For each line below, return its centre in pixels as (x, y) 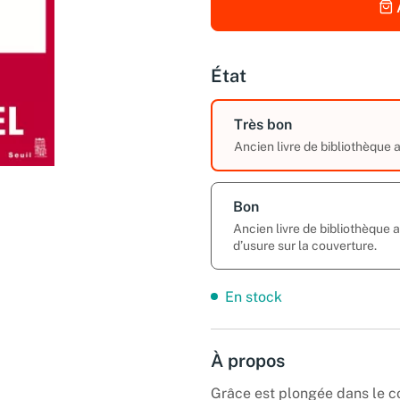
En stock (254, 296)
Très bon (263, 124)
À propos (248, 360)
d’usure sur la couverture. (305, 245)
